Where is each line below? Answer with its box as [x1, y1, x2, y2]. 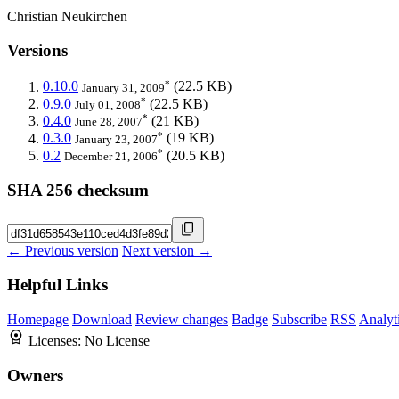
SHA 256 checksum [7, 180, 149, 199]
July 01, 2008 [75, 97, 141, 111]
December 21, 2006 [64, 150, 158, 164]
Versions [7, 41, 68, 61]
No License [85, 333, 150, 349]
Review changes [135, 312, 228, 328]
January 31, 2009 [82, 80, 165, 94]
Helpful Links [7, 275, 108, 295]
